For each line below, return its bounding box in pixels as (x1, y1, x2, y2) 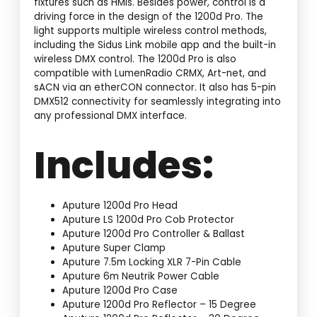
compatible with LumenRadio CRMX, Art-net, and (34, 67, 267, 81)
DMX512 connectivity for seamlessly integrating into (34, 95, 282, 109)
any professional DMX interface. (34, 109, 188, 123)
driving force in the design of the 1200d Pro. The (34, 10, 264, 24)
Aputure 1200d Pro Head (62, 199, 178, 213)
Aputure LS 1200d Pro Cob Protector (62, 213, 235, 227)
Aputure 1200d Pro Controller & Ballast (62, 227, 246, 241)
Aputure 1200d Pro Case (62, 284, 178, 298)
